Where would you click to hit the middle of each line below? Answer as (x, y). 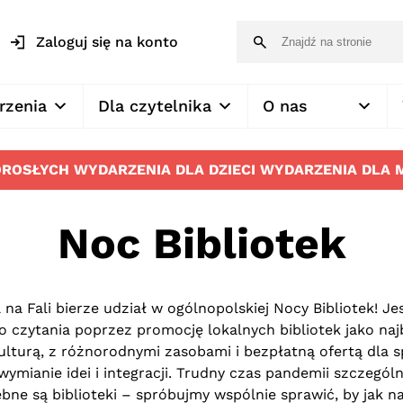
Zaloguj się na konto (107, 41)
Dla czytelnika (155, 106)
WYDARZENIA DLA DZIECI (164, 170)
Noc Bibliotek (201, 243)
